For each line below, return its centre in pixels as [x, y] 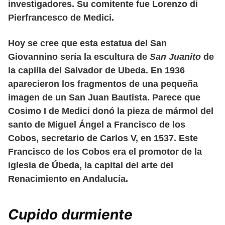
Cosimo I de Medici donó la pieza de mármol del [111, 111]
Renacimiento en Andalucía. [68, 179]
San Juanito [177, 57]
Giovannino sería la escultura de [79, 57]
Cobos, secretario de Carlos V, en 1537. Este [103, 138]
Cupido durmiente [70, 214]
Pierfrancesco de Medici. [61, 17]
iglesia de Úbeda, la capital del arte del [91, 165]
